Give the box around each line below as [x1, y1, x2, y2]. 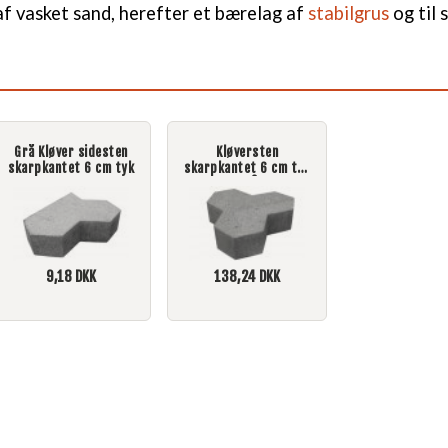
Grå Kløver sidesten [14, 144, 128, 161]
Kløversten [216, 144, 278, 161]
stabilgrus [308, 2, 389, 25]
